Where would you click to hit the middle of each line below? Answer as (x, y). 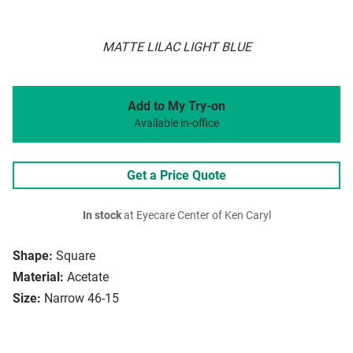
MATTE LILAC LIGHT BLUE (176, 47)
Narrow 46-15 (82, 299)
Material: (38, 277)
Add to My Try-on (176, 106)
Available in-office (176, 124)
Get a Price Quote (176, 176)
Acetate (88, 277)
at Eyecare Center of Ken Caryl (196, 216)
